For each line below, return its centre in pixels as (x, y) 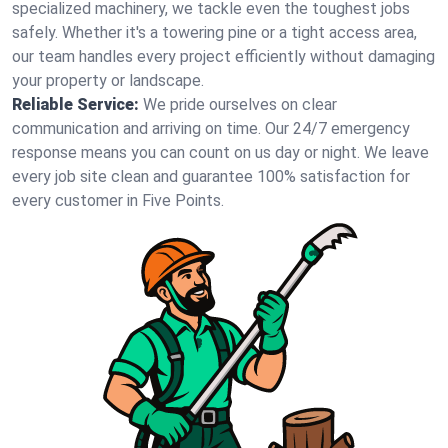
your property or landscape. (108, 80)
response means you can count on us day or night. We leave (220, 152)
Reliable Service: (75, 104)
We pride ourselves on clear (240, 104)
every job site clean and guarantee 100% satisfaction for (211, 176)
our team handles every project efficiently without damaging (223, 56)
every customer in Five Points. (118, 200)
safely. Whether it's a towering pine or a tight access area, (214, 32)
